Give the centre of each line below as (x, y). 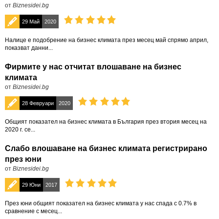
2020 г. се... (20, 130)
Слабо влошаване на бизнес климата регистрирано (106, 148)
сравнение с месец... (33, 211)
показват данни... (29, 48)
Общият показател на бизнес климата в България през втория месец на (106, 122)
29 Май (31, 22)
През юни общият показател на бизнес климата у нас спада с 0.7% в (101, 203)
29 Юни (31, 185)
